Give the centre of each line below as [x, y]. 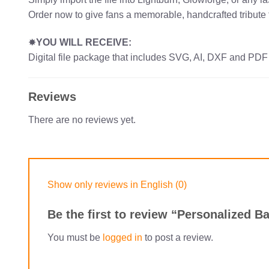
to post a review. [178, 237]
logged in [122, 237]
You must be [75, 237]
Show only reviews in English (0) [117, 184]
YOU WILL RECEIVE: [84, 43]
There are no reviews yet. [82, 120]
